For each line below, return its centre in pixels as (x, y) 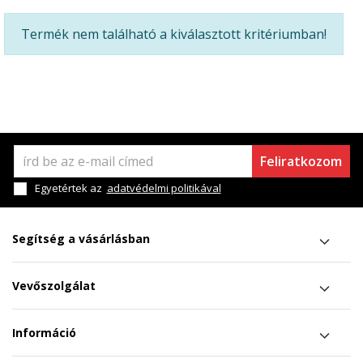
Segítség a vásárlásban (81, 239)
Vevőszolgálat (54, 286)
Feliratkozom (301, 161)
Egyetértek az (69, 188)
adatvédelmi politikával (164, 188)
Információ (44, 333)
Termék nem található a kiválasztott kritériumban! (174, 34)
